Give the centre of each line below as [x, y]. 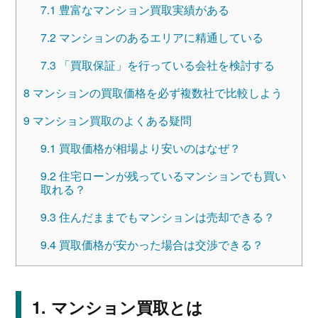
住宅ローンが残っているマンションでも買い [171, 175]
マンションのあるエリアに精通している [159, 37]
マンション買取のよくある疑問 [110, 120]
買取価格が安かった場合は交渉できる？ [159, 244]
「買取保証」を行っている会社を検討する [165, 65]
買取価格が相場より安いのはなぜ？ [148, 148]
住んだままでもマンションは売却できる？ [165, 216]
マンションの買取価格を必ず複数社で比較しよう [156, 92]
